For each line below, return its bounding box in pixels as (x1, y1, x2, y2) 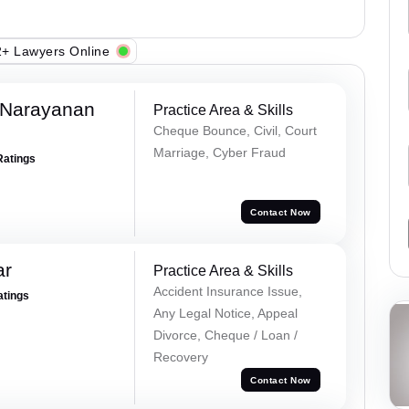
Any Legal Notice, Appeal (152, 306, 298, 321)
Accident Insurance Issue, (152, 284, 302, 299)
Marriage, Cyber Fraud (152, 145, 286, 161)
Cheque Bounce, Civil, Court (152, 123, 317, 139)
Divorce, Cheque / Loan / (152, 328, 298, 343)
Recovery (152, 350, 208, 365)
